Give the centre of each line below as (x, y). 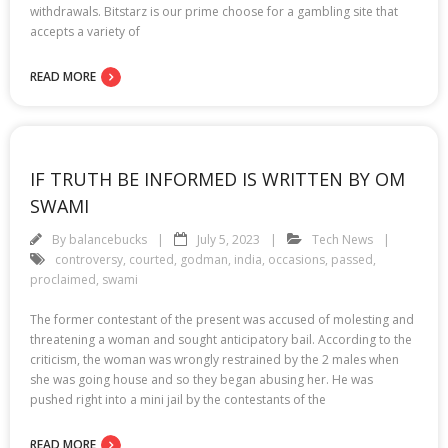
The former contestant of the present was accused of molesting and (222, 319)
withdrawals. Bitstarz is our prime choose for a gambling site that (214, 11)
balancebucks (108, 239)
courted (151, 259)
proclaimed (63, 279)
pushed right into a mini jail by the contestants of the (178, 399)
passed (352, 259)
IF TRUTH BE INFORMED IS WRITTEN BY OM (217, 178)
